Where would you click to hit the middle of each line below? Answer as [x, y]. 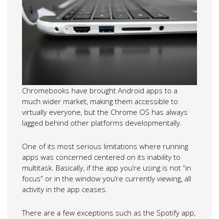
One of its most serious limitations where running [105, 146]
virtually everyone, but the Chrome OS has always [105, 112]
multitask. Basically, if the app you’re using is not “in [107, 167]
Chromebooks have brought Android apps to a [100, 90]
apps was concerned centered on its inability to [101, 157]
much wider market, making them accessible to [100, 101]
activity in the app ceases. [65, 189]
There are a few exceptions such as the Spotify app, [109, 212]
